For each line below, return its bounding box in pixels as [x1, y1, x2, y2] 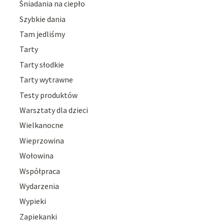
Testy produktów [19, 89, 78, 100]
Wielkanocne [19, 120, 64, 130]
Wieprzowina [19, 135, 64, 145]
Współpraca [19, 165, 60, 176]
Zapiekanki [19, 211, 57, 221]
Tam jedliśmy [19, 29, 65, 39]
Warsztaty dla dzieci [19, 104, 88, 115]
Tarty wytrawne [19, 74, 73, 85]
